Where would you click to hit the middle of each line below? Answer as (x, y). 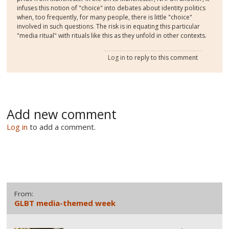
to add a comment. (63, 127)
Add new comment (62, 114)
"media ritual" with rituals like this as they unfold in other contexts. (112, 36)
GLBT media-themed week (65, 203)
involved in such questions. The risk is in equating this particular (109, 27)
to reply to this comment (161, 58)
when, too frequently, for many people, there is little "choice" (105, 17)
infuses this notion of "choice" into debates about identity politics (111, 8)
